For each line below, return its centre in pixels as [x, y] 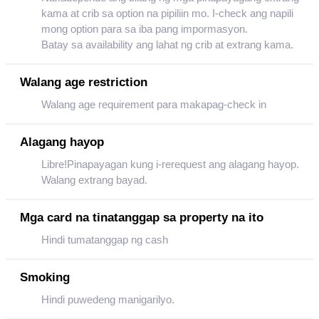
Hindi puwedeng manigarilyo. [108, 299]
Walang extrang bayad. [94, 180]
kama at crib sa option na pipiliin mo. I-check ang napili [167, 13]
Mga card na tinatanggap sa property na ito [142, 218]
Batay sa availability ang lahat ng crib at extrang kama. [167, 45]
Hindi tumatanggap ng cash [105, 240]
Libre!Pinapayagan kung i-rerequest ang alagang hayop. [170, 164]
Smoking [45, 277]
